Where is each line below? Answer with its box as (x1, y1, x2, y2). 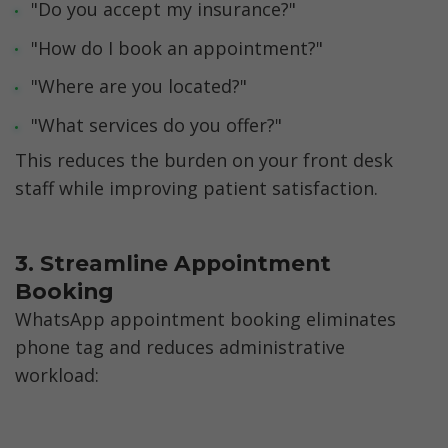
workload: (15, 362, 99, 387)
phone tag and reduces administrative (15, 334, 345, 359)
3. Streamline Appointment (15, 250, 331, 277)
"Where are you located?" (30, 74, 247, 99)
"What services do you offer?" (30, 113, 282, 138)
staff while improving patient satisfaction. (15, 175, 378, 200)
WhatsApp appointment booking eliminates (15, 306, 396, 331)
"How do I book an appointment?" (30, 35, 323, 60)
